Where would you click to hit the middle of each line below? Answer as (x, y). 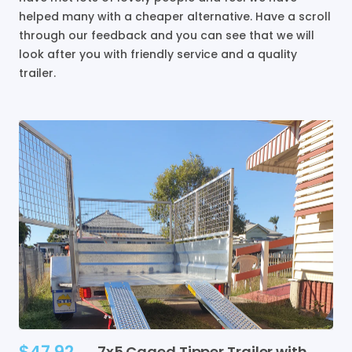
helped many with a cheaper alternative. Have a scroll (175, 16)
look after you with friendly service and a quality (158, 54)
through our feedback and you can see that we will (167, 35)
